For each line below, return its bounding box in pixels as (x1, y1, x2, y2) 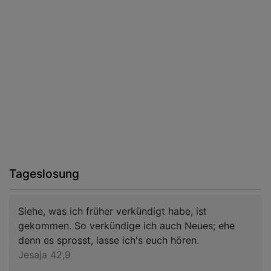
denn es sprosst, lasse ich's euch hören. (18, 233, 199, 246)
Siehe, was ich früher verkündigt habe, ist (18, 204, 207, 217)
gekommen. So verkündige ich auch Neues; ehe (18, 219, 235, 232)
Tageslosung (9, 166, 79, 181)
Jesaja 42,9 (18, 248, 71, 261)
